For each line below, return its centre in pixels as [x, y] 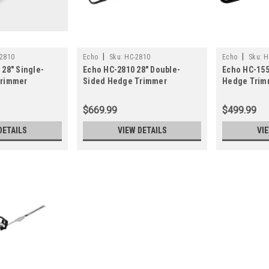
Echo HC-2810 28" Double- [132, 70]
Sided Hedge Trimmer [125, 81]
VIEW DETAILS [142, 131]
